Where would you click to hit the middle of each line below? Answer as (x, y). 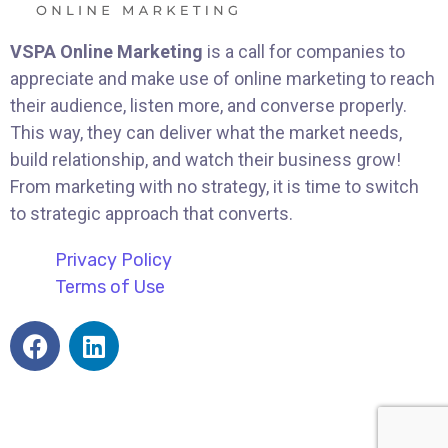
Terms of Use (110, 287)
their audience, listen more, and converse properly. (208, 106)
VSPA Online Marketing (106, 52)
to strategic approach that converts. (151, 214)
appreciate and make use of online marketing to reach (222, 79)
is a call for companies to (304, 52)
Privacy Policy (113, 260)
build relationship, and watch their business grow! (205, 160)
